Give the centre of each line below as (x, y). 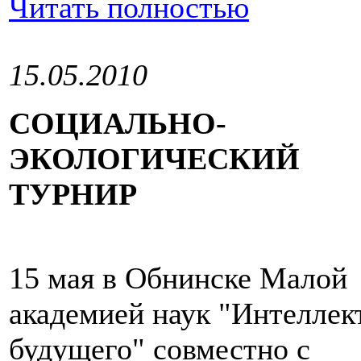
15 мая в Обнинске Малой (178, 278)
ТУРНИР (73, 195)
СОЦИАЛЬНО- (118, 124)
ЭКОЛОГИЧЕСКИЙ (154, 159)
